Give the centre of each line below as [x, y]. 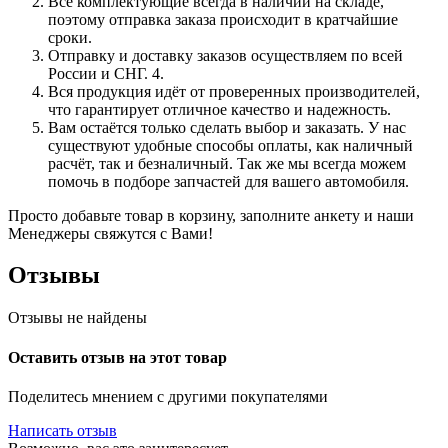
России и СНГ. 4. [106, 73]
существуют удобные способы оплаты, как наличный [230, 145]
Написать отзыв [62, 430]
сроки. [70, 37]
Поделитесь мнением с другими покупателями [168, 396]
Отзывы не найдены [77, 318]
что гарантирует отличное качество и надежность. [219, 109]
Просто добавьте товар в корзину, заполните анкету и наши [211, 215]
